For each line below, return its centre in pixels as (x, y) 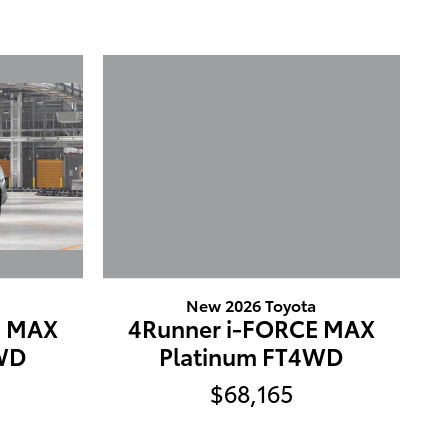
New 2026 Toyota (251, 304)
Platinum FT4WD (251, 355)
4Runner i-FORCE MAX (251, 327)
